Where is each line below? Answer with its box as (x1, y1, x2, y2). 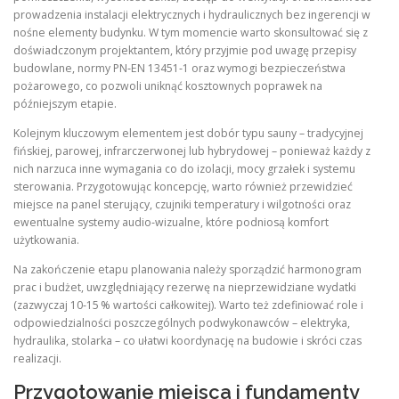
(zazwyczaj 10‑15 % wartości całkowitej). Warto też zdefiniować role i (13, 297, 363, 313)
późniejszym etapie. (13, 96, 117, 112)
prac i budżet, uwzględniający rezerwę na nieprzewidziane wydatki (13, 280, 356, 296)
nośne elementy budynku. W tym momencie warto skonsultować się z (13, 25, 368, 41)
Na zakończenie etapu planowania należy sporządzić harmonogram (13, 262, 362, 278)
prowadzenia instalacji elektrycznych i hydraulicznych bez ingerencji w (13, 7, 370, 23)
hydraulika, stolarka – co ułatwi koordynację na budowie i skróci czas (13, 333, 362, 349)
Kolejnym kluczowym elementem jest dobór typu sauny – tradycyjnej (13, 126, 363, 142)
